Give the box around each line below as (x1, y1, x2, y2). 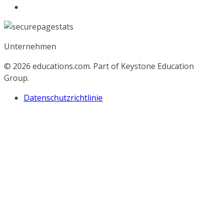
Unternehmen (4, 41, 56, 52)
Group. (4, 73, 29, 83)
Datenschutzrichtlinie (24, 92, 103, 103)
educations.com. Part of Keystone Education (33, 61, 194, 72)
